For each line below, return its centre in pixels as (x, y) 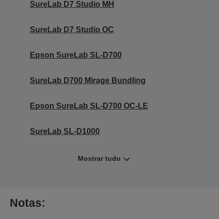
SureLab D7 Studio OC (72, 29)
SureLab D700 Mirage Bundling (88, 80)
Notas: (28, 203)
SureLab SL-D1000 (65, 131)
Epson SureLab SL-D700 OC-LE (89, 106)
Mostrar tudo (99, 158)
